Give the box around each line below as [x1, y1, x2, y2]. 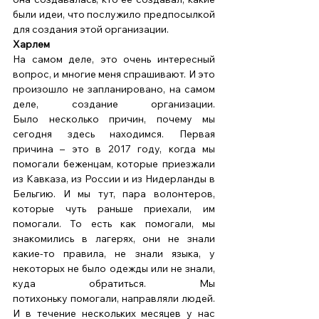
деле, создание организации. [13, 98, 215, 111]
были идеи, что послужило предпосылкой [13, 8, 215, 21]
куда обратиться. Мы [13, 277, 215, 291]
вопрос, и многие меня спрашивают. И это [13, 68, 215, 81]
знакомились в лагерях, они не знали [13, 232, 215, 246]
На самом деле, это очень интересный [13, 53, 215, 66]
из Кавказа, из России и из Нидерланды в [13, 172, 215, 186]
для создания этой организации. [13, 23, 171, 36]
